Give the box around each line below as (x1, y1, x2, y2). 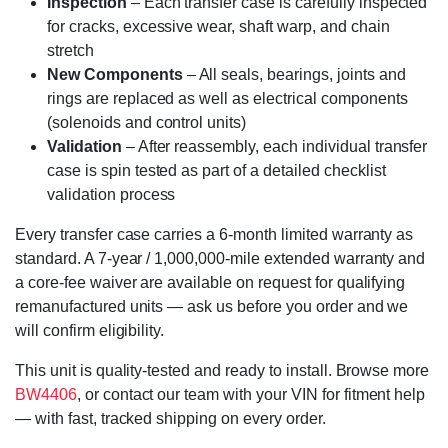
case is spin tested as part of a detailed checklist (47, 162, 386, 180)
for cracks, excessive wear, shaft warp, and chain (47, 18, 390, 36)
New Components (47, 66, 183, 84)
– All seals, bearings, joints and (182, 66, 406, 84)
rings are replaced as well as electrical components (47, 90, 408, 108)
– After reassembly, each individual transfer (121, 138, 428, 156)
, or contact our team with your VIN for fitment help (76, 386, 426, 404)
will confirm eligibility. (15, 322, 165, 340)
